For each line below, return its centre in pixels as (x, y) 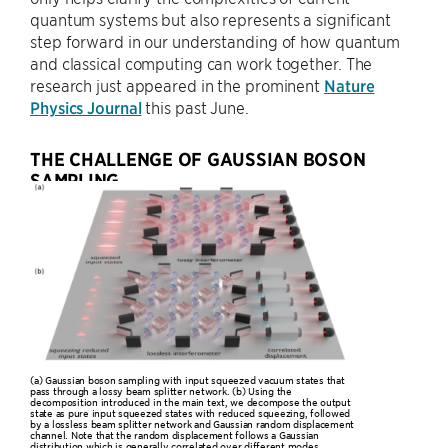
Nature (349, 85)
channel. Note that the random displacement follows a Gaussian (174, 434)
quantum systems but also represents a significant (211, 19)
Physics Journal (86, 107)
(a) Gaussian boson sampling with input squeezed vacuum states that (187, 379)
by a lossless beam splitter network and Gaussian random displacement (192, 423)
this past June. (195, 107)
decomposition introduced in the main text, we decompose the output (190, 401)
